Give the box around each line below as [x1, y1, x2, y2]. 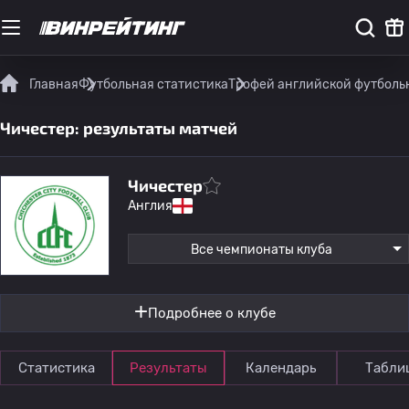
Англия [128, 198, 173, 214]
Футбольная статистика [79, 77, 228, 92]
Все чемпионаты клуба [190, 242, 332, 257]
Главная [29, 77, 79, 92]
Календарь [246, 360, 316, 376]
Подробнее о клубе [147, 305, 276, 321]
